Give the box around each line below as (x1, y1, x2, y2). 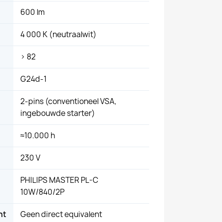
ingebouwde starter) (20, 108, 95, 118)
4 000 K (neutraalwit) (20, 29, 97, 40)
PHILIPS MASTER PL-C (20, 174, 98, 185)
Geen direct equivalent (20, 209, 102, 220)
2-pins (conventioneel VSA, (20, 96, 116, 107)
